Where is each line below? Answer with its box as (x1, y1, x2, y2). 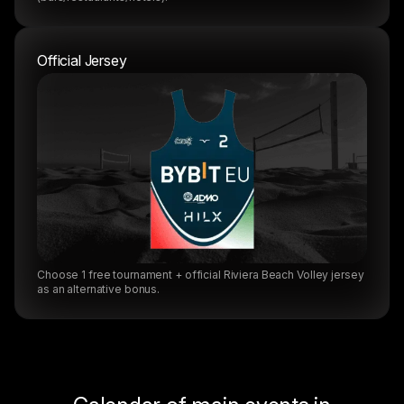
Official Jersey (37, 51, 127, 70)
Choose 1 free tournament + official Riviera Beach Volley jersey (37, 268, 364, 282)
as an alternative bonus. (37, 282, 161, 297)
